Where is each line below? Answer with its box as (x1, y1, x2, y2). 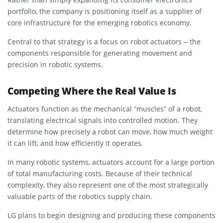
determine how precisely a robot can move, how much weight (7, 126, 213, 136)
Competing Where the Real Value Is (7, 84, 176, 98)
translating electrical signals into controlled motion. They (7, 115, 198, 125)
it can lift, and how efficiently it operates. (7, 138, 143, 148)
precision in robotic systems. (7, 59, 103, 69)
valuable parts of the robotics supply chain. (7, 191, 152, 201)
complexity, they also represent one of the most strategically (7, 180, 208, 190)
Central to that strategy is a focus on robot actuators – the (7, 36, 201, 46)
